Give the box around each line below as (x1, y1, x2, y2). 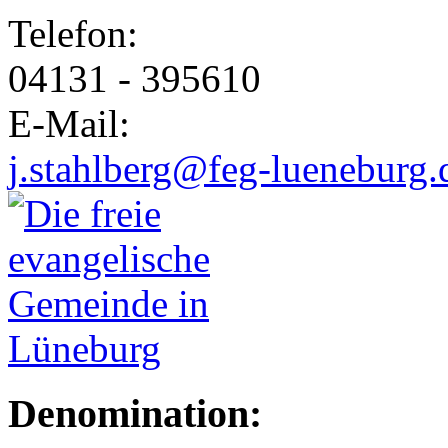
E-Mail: (8, 101, 140, 145)
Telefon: (8, 11, 148, 55)
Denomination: (8, 390, 262, 436)
